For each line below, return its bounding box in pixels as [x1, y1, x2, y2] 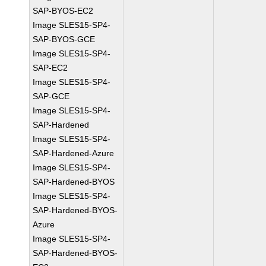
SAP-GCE [33, 91, 70, 101]
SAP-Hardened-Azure [33, 148, 115, 158]
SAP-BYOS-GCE [33, 34, 96, 44]
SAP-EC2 [33, 63, 68, 72]
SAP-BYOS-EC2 [33, 6, 94, 15]
